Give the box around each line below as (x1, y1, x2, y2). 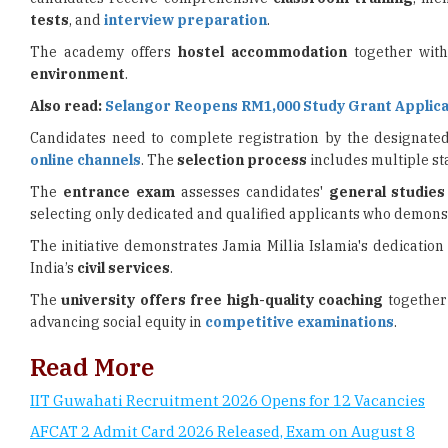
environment (30, 65, 125, 83)
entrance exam (62, 183, 175, 201)
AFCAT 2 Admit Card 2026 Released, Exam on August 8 (30, 422, 415, 441)
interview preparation (104, 11, 267, 29)
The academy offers (30, 43, 178, 61)
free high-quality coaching (190, 291, 384, 309)
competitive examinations (205, 313, 394, 331)
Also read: (30, 97, 105, 115)
